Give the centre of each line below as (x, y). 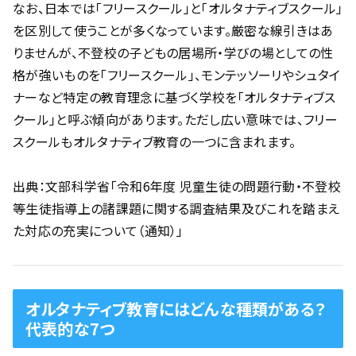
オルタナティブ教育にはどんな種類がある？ (176, 308)
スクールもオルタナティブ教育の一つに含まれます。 (155, 141)
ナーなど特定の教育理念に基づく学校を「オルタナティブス (174, 97)
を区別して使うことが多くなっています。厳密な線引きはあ (173, 30)
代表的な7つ (70, 328)
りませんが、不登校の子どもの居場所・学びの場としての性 (173, 52)
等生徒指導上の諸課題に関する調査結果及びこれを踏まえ (176, 209)
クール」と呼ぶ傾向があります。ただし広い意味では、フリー (175, 119)
